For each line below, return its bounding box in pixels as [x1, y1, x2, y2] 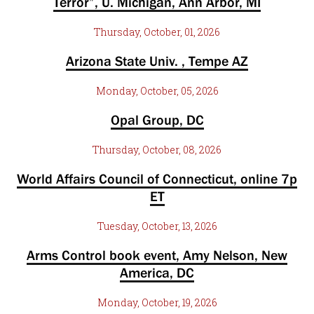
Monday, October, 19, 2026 [97, 296, 217, 309]
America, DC [120, 265, 194, 280]
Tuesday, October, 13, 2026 [97, 219, 217, 233]
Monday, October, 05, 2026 [95, 84, 219, 97]
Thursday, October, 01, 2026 [94, 25, 220, 39]
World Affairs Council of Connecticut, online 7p [17, 171, 297, 186]
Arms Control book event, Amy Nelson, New [27, 247, 287, 263]
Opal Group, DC [110, 112, 204, 128]
